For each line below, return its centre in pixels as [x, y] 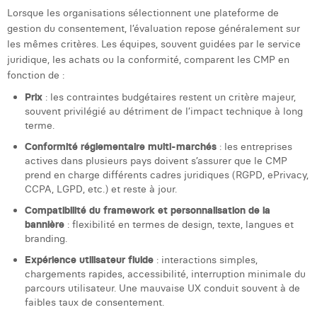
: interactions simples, [206, 260]
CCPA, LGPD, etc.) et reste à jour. [101, 189]
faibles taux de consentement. [94, 302]
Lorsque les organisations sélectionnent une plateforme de [143, 13]
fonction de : [36, 75]
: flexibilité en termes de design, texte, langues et [179, 224]
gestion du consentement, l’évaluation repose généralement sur [154, 28]
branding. [46, 238]
